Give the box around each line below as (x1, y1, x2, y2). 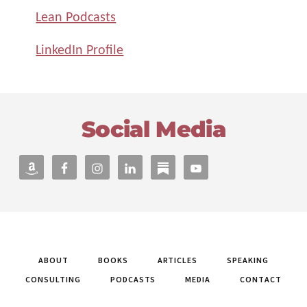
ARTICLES (157, 254, 198, 265)
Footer (14, 90, 88, 118)
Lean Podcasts (36, 8, 116, 25)
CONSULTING (25, 273, 81, 284)
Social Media (81, 115, 226, 143)
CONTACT (239, 273, 282, 284)
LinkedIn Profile (36, 40, 124, 58)
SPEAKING (227, 254, 269, 265)
